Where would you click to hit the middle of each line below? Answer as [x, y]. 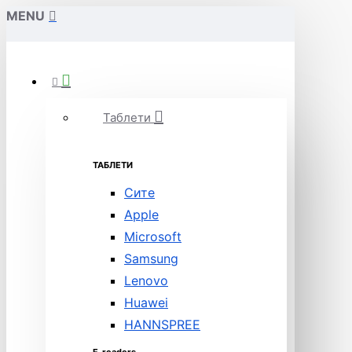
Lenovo [146, 280]
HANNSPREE [162, 324]
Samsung [151, 258]
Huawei [146, 302]
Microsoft [153, 236]
